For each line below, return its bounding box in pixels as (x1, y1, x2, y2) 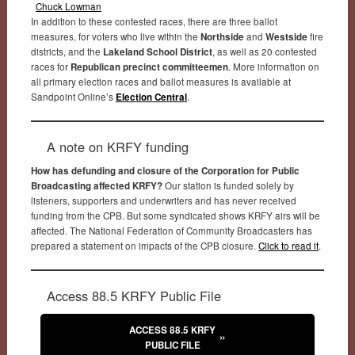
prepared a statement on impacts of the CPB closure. (30, 239, 258, 252)
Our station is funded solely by (162, 178, 294, 192)
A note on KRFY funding (46, 136, 189, 156)
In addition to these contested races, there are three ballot (30, 14, 277, 28)
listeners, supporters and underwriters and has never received (30, 193, 296, 207)
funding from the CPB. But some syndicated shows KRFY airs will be (30, 208, 320, 222)
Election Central (115, 90, 187, 104)
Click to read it (258, 239, 319, 252)
